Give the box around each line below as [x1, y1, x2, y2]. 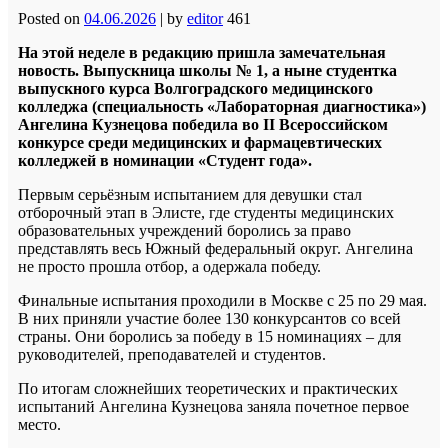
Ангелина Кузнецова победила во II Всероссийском [18, 115, 388, 133]
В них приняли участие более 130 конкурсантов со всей [18, 309, 401, 327]
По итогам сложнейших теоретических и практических [18, 379, 398, 397]
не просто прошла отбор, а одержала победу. [18, 257, 321, 275]
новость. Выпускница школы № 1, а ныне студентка [18, 61, 397, 79]
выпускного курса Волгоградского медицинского [18, 79, 373, 97]
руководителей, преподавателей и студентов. [18, 345, 326, 363]
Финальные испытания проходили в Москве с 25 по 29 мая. [18, 291, 427, 309]
